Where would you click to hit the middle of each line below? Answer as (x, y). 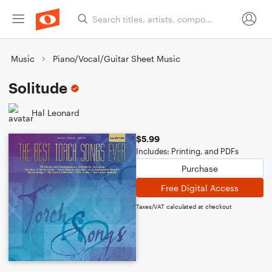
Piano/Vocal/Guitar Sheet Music (117, 59)
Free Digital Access (200, 188)
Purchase (200, 168)
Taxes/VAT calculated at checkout (184, 206)
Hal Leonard (56, 112)
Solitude (38, 88)
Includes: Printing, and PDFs (187, 151)
